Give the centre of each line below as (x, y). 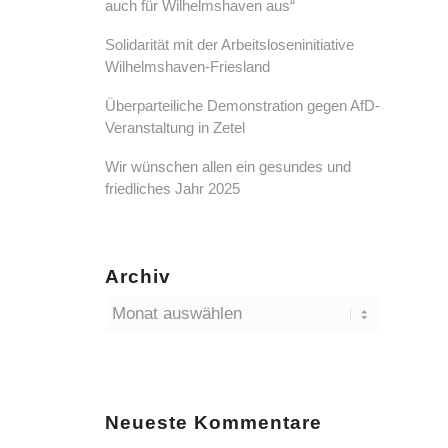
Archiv (138, 276)
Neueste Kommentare (214, 422)
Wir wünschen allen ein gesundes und (228, 166)
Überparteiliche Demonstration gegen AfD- (243, 105)
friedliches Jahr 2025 (173, 188)
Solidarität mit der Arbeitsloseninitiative (230, 44)
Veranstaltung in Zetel (175, 127)
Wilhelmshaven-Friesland (188, 66)
